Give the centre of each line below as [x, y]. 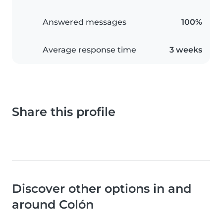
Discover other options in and [102, 189]
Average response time [89, 50]
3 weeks [186, 50]
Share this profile [64, 112]
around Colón [53, 205]
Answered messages [84, 22]
